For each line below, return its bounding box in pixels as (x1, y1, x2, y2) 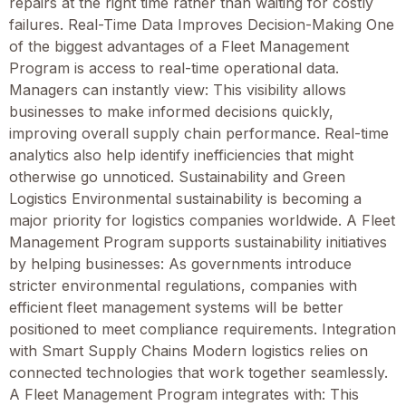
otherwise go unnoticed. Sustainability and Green (9, 167, 345, 186)
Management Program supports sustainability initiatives (9, 232, 387, 251)
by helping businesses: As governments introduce (9, 254, 352, 273)
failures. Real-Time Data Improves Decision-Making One (9, 14, 394, 34)
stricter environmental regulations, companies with (9, 275, 357, 295)
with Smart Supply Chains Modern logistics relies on (9, 341, 368, 360)
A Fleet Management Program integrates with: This (9, 384, 359, 403)
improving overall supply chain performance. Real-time (9, 123, 389, 142)
